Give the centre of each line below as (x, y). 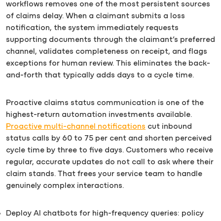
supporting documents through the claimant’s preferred (110, 40)
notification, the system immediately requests (92, 28)
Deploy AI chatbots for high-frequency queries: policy (105, 213)
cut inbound (169, 127)
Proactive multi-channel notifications (76, 127)
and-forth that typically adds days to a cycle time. (100, 75)
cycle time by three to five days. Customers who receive (110, 150)
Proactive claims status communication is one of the (105, 103)
